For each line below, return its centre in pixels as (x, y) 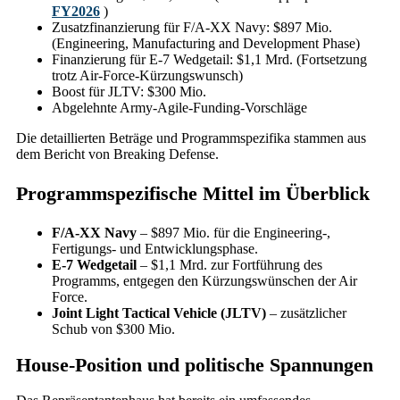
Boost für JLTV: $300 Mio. (129, 91)
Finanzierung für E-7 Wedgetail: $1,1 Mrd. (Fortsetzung (209, 59)
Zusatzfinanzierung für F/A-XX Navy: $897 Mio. (192, 27)
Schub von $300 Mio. (113, 329)
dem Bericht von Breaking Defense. (117, 154)
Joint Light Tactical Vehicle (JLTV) (159, 312)
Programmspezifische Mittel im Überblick (193, 193)
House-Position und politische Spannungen (195, 364)
